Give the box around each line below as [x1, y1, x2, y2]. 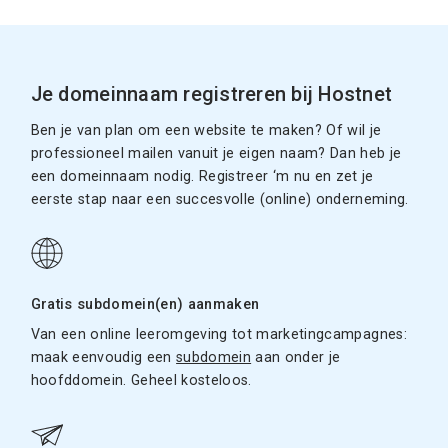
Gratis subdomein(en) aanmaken [30, 296, 260, 314]
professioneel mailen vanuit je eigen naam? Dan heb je [30, 145, 402, 163]
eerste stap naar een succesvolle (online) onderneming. [30, 191, 409, 209]
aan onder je [251, 349, 341, 366]
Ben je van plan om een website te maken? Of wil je [30, 122, 382, 140]
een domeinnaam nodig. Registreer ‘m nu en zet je [30, 168, 374, 186]
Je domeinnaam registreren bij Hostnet [30, 83, 393, 107]
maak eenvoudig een [30, 349, 177, 366]
